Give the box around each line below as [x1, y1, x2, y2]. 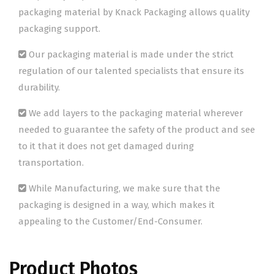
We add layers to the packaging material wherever [26, 108, 243, 119]
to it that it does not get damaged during [18, 141, 194, 152]
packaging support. [18, 23, 100, 35]
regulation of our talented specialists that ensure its [18, 65, 244, 77]
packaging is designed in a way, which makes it [18, 199, 215, 211]
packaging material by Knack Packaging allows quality [18, 7, 250, 18]
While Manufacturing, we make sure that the [26, 183, 220, 194]
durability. [18, 82, 60, 94]
